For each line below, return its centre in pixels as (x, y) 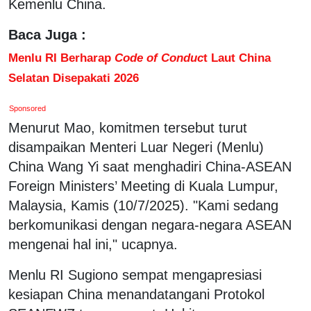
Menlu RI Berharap (61, 57)
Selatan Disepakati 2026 (74, 77)
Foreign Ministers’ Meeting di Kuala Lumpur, (143, 186)
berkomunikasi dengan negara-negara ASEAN (150, 225)
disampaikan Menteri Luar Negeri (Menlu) (136, 147)
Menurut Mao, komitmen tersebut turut (128, 127)
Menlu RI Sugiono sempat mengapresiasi (135, 275)
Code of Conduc (159, 57)
